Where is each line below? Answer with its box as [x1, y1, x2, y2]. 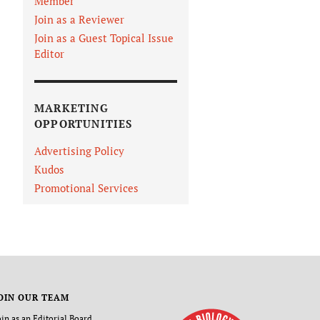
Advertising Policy [34, 144, 124, 159]
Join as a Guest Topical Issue [34, 31, 174, 46]
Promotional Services [34, 181, 139, 196]
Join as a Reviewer [34, 12, 124, 27]
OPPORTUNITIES [34, 116, 133, 131]
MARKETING [34, 101, 109, 116]
